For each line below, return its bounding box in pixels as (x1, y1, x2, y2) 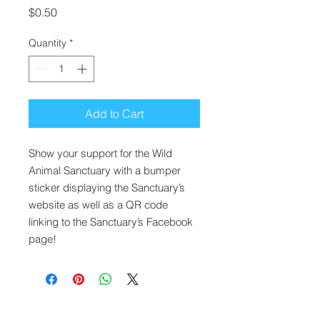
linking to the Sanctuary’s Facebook (29, 215, 193, 229)
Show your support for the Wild (29, 146, 172, 161)
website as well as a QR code (29, 198, 168, 212)
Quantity (29, 36, 66, 50)
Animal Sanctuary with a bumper (29, 164, 181, 178)
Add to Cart (85, 106, 144, 121)
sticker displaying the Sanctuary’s (29, 181, 185, 195)
